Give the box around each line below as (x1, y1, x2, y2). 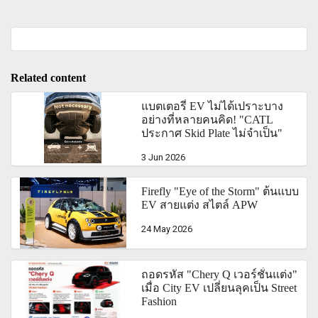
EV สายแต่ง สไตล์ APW (141, 198, 258, 211)
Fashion (141, 295, 177, 307)
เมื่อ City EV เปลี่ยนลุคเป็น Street (141, 281, 297, 294)
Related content (11, 71, 86, 84)
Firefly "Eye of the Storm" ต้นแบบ (141, 185, 300, 197)
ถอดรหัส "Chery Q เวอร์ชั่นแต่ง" (141, 268, 298, 280)
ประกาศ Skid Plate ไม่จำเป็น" (141, 126, 283, 139)
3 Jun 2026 (141, 151, 186, 163)
